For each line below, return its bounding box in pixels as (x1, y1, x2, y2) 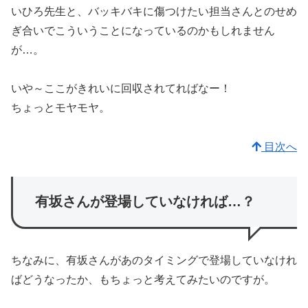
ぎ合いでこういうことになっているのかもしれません (11, 24, 275, 36)
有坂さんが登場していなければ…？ (35, 194, 255, 210)
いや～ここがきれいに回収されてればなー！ (11, 82, 231, 95)
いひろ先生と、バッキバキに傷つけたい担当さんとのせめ (11, 5, 297, 17)
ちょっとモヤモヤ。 (11, 102, 110, 114)
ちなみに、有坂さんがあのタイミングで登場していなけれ (11, 254, 297, 267)
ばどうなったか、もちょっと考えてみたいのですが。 (11, 274, 275, 286)
